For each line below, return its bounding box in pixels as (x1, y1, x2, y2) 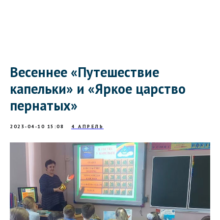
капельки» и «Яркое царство (10, 80, 186, 98)
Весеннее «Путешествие (10, 63, 159, 81)
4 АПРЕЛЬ (71, 123, 104, 130)
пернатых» (10, 96, 78, 114)
